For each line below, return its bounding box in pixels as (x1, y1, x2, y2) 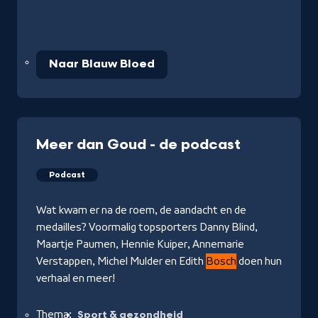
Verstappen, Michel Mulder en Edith (36, 255, 206, 267)
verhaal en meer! (36, 272, 115, 284)
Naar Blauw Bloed (49, 57, 155, 71)
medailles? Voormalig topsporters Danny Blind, (36, 221, 258, 233)
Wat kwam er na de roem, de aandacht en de (36, 204, 246, 216)
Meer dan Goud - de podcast (36, 136, 241, 153)
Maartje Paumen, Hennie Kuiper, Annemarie (36, 238, 244, 250)
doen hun (236, 255, 282, 267)
